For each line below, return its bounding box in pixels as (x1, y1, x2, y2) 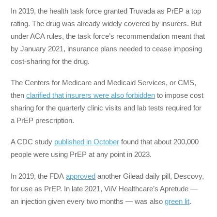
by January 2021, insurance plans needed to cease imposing (11, 44, 202, 53)
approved (66, 171, 96, 180)
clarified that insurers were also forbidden (26, 91, 155, 100)
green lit (165, 197, 190, 205)
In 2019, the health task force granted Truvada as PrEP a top (11, 6, 201, 15)
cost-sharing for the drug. (11, 57, 92, 65)
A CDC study (11, 138, 55, 146)
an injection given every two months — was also (11, 197, 165, 205)
